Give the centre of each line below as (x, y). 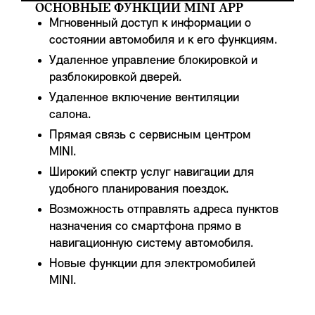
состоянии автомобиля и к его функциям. (163, 40)
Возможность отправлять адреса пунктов (164, 210)
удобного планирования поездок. (139, 189)
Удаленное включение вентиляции (144, 98)
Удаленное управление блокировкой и (153, 60)
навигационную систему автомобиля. (152, 243)
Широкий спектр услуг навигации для (152, 172)
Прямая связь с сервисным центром (150, 135)
